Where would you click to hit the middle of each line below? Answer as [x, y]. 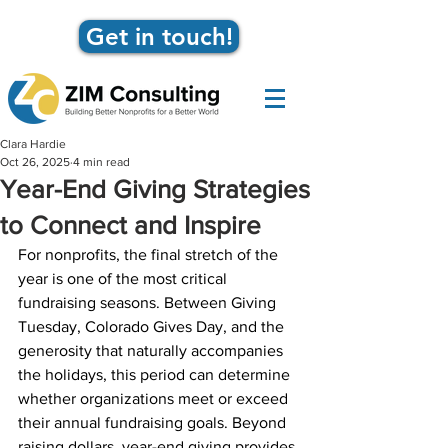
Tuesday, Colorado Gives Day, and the [153, 326]
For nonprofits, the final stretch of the [150, 254]
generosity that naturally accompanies [152, 350]
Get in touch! [159, 36]
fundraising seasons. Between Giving [149, 302]
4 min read [101, 162]
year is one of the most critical [124, 278]
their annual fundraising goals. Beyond [154, 422]
